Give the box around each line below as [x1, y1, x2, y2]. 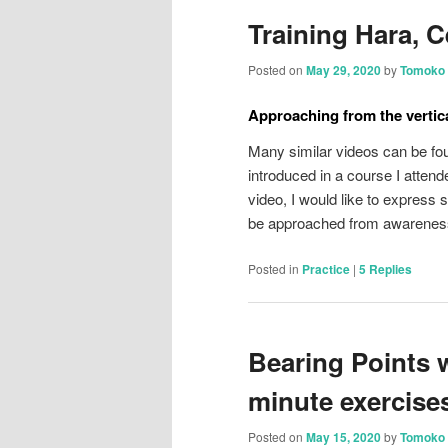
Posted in [248, 259, 299, 277]
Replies [366, 259, 412, 278]
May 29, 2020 [306, 60, 381, 79]
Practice [302, 259, 350, 278]
